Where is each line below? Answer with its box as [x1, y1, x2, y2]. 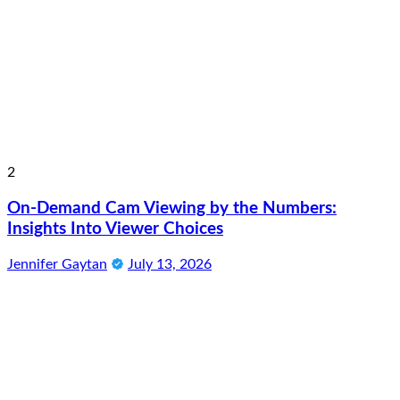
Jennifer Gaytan [7, 256, 107, 271]
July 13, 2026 [128, 256, 212, 271]
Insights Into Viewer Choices [7, 221, 223, 238]
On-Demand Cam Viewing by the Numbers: [7, 200, 337, 218]
